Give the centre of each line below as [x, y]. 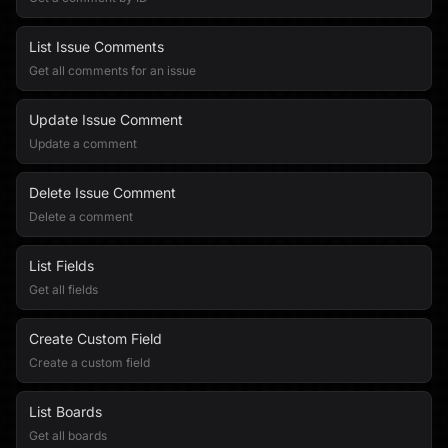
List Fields [61, 265]
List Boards [65, 411]
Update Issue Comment [106, 119]
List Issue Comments [96, 46]
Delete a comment [81, 216]
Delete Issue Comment [102, 192]
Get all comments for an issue [112, 70]
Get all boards [68, 435]
